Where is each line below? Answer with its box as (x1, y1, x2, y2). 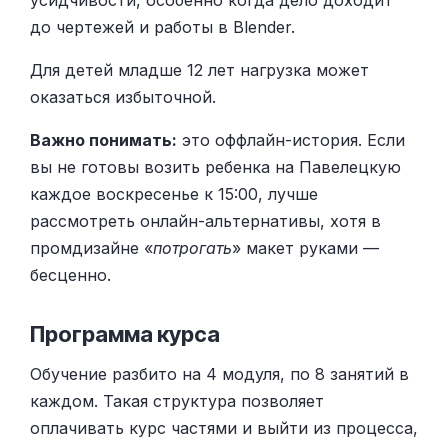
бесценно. (30, 264, 111, 285)
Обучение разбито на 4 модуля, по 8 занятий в (30, 363, 409, 384)
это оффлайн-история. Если (177, 129, 405, 150)
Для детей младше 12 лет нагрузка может (30, 59, 369, 80)
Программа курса (30, 320, 220, 347)
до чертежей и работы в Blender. (30, 16, 295, 37)
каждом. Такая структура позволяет (30, 390, 324, 411)
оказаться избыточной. (30, 86, 216, 107)
